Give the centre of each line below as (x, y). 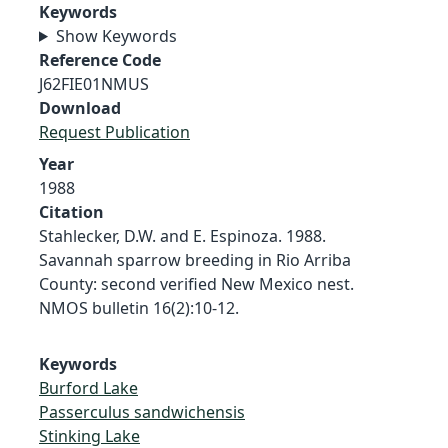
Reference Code (100, 59)
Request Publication (114, 131)
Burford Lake (88, 387)
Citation (71, 211)
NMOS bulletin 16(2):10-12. (139, 307)
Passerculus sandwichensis (142, 411)
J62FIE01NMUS (94, 83)
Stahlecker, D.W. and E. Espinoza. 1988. (182, 235)
